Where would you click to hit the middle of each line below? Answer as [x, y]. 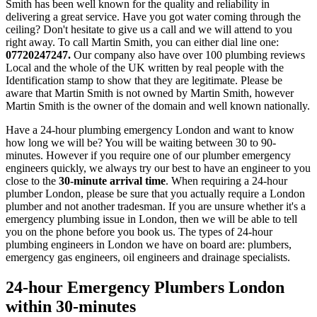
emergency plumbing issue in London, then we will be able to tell [151, 219]
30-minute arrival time [112, 181]
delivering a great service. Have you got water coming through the [153, 17]
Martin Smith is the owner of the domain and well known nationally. [158, 106]
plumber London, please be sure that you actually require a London [155, 194]
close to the [32, 181]
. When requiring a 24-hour [226, 181]
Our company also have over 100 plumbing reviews [189, 55]
